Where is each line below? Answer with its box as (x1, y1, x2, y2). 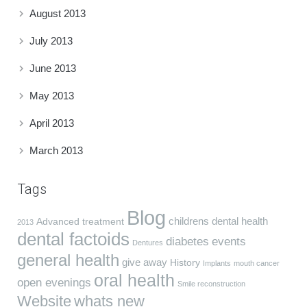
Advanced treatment (36, 216, 124, 227)
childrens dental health (169, 214, 268, 227)
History (170, 257, 200, 268)
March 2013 (29, 144, 83, 156)
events (212, 234, 246, 248)
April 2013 (29, 116, 74, 129)
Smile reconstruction (177, 279, 245, 288)
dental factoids (17, 229, 130, 249)
